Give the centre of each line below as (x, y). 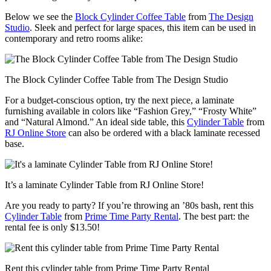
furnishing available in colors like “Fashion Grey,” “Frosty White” (131, 111)
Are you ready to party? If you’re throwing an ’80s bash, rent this (129, 205)
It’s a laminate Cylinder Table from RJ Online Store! (104, 184)
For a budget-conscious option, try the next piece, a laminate (119, 100)
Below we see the (40, 16)
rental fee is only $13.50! (52, 227)
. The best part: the (214, 216)
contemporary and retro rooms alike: (74, 38)
